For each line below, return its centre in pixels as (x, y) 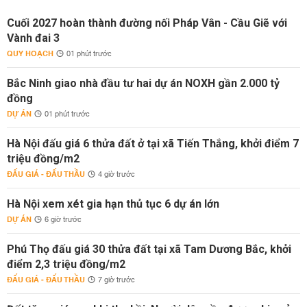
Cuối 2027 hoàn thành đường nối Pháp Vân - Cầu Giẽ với (147, 23)
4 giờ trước (116, 175)
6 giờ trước (63, 220)
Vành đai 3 (33, 38)
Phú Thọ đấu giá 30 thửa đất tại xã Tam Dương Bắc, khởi (149, 249)
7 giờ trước (116, 280)
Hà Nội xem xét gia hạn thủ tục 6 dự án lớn (113, 204)
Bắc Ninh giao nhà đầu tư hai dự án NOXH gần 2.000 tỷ (143, 83)
